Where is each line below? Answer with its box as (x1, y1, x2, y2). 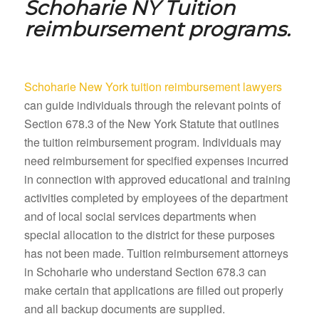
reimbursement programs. (23, 16, 291, 41)
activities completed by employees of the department (23, 189, 288, 206)
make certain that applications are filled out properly (23, 281, 283, 298)
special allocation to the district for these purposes (23, 226, 275, 243)
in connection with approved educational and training (23, 170, 291, 187)
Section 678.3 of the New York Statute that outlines (23, 115, 279, 132)
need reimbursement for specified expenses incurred (23, 152, 288, 169)
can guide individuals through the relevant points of (23, 96, 281, 113)
